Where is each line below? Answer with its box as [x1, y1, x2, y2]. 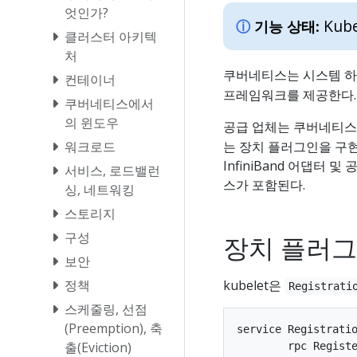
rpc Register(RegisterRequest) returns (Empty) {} [237, 339, 288, 352]
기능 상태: [254, 16, 320, 36]
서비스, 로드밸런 [65, 161, 160, 179]
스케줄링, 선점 [65, 300, 147, 318]
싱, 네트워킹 [65, 180, 135, 198]
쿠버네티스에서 [65, 94, 154, 112]
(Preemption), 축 [65, 319, 163, 337]
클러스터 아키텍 [65, 27, 157, 45]
